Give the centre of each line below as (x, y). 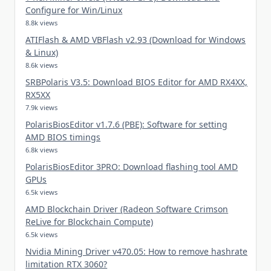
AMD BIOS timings (63, 137)
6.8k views (42, 149)
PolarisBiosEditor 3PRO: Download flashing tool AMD (132, 166)
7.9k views (42, 107)
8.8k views (42, 22)
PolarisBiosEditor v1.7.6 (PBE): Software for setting (127, 124)
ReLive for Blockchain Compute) (90, 221)
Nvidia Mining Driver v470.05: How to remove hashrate (137, 251)
